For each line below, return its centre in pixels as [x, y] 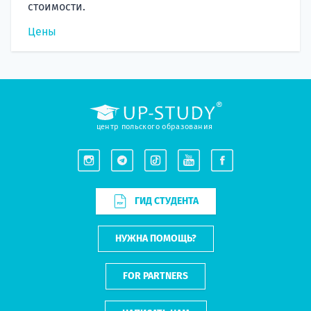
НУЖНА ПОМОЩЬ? [155, 238]
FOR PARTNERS [155, 276]
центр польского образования [154, 126]
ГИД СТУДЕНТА [166, 201]
